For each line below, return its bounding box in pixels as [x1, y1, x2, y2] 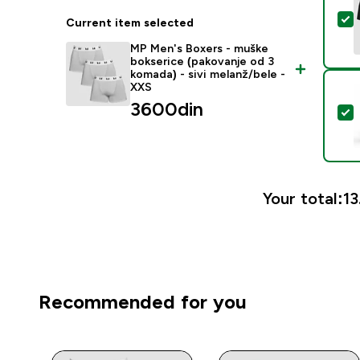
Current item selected [66, 15, 194, 29]
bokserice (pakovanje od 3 [130, 54, 275, 67]
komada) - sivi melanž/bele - [130, 67, 286, 80]
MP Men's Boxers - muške [130, 41, 269, 55]
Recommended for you [39, 290, 247, 313]
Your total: [262, 189, 343, 207]
